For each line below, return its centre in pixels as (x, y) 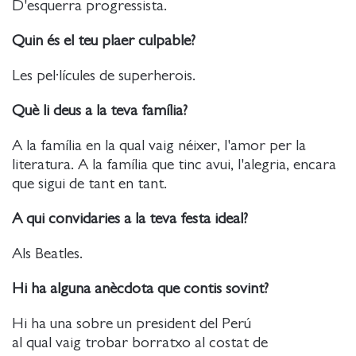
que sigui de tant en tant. (95, 184)
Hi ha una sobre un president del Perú (132, 323)
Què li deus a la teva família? (100, 110)
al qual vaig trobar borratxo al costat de (140, 342)
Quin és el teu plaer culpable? (104, 41)
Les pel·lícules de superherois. (110, 75)
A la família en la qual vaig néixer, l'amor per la (159, 145)
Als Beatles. (53, 253)
